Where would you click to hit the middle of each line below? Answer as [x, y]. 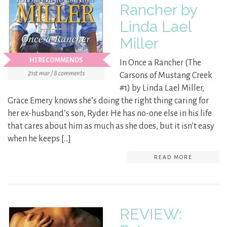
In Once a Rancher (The [160, 63]
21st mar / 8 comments [56, 74]
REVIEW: [151, 214]
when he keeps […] [39, 139]
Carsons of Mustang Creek [166, 76]
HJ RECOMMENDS [56, 61]
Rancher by [158, 10]
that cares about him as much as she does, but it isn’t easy [111, 126]
